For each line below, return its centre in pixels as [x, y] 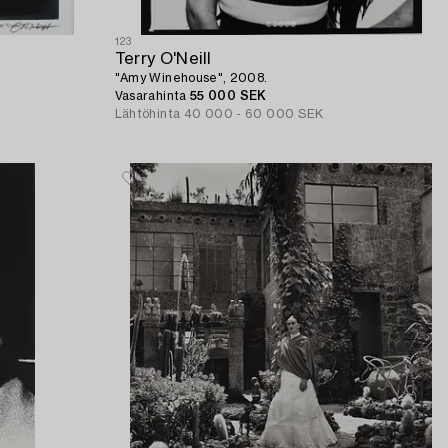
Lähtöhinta [147, 113]
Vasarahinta [152, 95]
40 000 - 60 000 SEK [253, 113]
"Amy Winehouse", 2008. [191, 77]
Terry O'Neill [163, 58]
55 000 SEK [228, 95]
